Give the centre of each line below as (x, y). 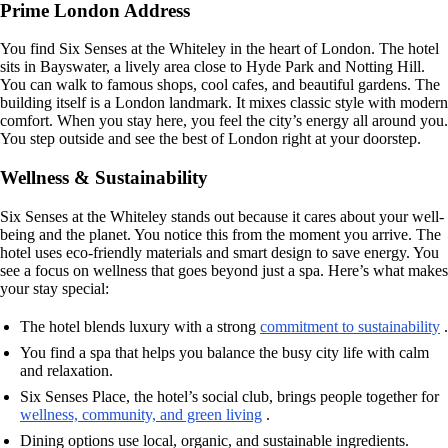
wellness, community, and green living (141, 414)
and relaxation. (66, 370)
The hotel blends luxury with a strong (140, 326)
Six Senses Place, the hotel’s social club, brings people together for (229, 396)
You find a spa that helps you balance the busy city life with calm (224, 352)
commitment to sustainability (350, 326)
